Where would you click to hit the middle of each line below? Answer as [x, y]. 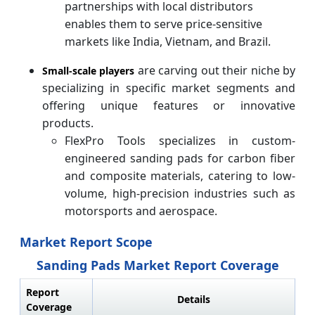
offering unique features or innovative [169, 105]
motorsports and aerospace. [141, 211]
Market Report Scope [86, 242]
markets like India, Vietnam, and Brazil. [168, 41]
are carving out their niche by [215, 70]
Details [194, 299]
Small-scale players [89, 70]
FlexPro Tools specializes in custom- [180, 140]
